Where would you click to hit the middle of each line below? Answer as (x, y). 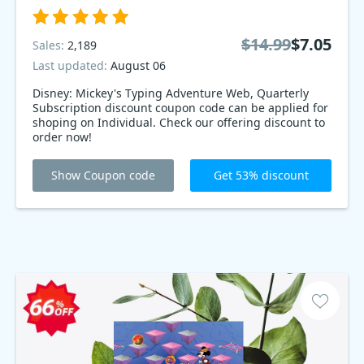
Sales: (50, 45)
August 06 (138, 65)
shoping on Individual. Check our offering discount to (179, 122)
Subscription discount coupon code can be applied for (69, 108)
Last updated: (71, 65)
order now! (62, 137)
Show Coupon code (103, 175)
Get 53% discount (261, 175)
